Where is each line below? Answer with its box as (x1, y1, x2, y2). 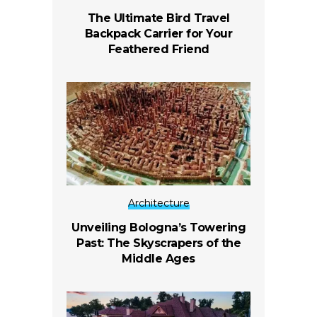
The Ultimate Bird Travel (87, 11, 230, 25)
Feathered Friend (108, 42, 209, 56)
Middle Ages (122, 251, 195, 265)
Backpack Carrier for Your (84, 26, 233, 40)
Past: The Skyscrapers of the (76, 236, 241, 250)
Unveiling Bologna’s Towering (71, 220, 246, 234)
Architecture (127, 196, 190, 209)
